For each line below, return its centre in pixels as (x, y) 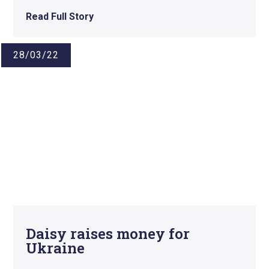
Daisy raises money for (107, 233)
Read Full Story (59, 16)
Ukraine (55, 248)
